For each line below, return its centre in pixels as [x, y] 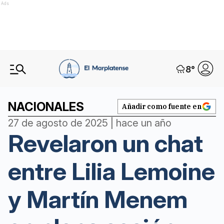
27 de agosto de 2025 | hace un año [90, 123]
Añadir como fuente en [162, 106]
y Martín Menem [98, 199]
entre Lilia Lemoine [111, 171]
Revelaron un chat [105, 143]
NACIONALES [46, 107]
